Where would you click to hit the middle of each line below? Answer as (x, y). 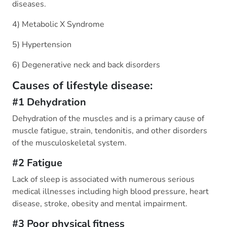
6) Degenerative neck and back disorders (86, 65)
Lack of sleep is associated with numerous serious (103, 180)
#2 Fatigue (37, 163)
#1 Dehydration (49, 102)
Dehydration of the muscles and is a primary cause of (108, 119)
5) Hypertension (42, 45)
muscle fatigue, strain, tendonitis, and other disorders (110, 131)
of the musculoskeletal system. (69, 143)
